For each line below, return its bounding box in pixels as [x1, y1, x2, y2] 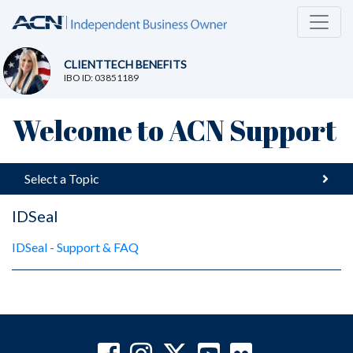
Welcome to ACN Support [12, 110, 336, 149]
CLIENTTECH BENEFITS [63, 58, 187, 72]
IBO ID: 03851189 [63, 72, 139, 84]
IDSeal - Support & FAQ [12, 239, 139, 255]
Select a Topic [24, 170, 99, 186]
